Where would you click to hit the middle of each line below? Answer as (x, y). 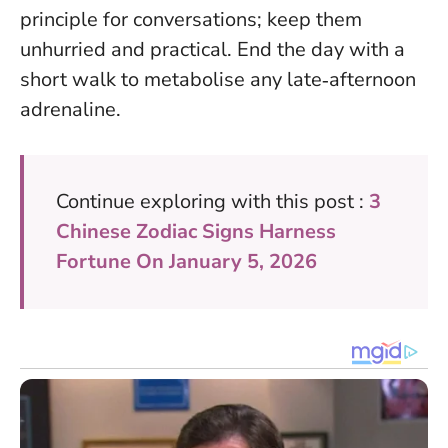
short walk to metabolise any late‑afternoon (218, 79)
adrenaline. (70, 109)
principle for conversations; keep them (191, 19)
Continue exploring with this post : (212, 201)
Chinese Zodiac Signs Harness (196, 231)
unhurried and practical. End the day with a (212, 49)
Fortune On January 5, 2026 (186, 261)
